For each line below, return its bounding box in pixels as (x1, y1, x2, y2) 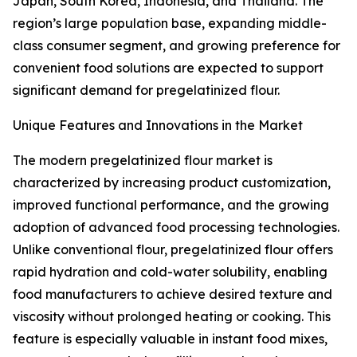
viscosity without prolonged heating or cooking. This (13, 308, 331, 325)
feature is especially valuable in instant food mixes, (13, 331, 328, 347)
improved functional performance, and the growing (13, 197, 329, 214)
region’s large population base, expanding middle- (13, 15, 327, 32)
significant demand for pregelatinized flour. (13, 82, 280, 99)
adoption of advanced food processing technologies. (13, 219, 339, 236)
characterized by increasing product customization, (13, 175, 331, 191)
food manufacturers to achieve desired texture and (13, 286, 332, 303)
